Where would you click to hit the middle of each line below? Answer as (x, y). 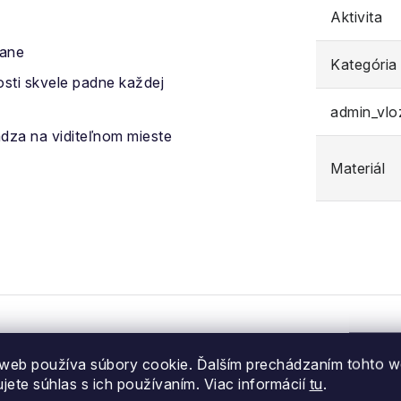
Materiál (358, 168)
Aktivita (356, 17)
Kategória (364, 64)
